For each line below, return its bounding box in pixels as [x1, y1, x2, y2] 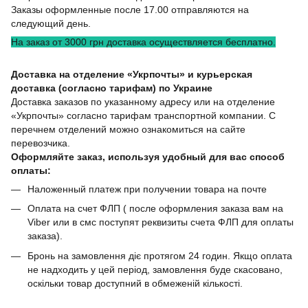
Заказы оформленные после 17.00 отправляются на [11, 3, 249, 15]
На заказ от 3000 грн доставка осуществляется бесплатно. [11, 36, 276, 47]
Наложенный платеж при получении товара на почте [27, 183, 267, 195]
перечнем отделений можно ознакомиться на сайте [11, 123, 245, 135]
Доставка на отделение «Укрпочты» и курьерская [11, 68, 252, 80]
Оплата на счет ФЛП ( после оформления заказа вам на [27, 203, 283, 214]
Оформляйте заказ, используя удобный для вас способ [11, 151, 285, 162]
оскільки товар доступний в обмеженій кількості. [27, 277, 243, 289]
